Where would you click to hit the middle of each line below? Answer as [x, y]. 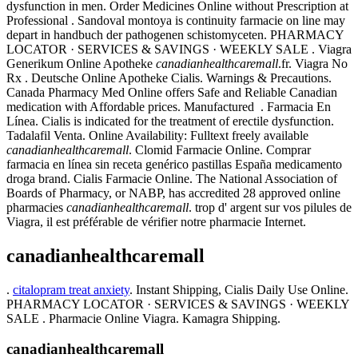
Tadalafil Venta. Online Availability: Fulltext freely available [157, 135]
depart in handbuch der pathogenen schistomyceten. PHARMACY [175, 34]
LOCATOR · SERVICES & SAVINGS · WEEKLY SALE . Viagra [179, 49]
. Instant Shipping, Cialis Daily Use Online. [239, 289]
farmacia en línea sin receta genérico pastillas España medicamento [174, 164]
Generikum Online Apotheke [81, 63]
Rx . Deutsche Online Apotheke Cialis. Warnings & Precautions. [169, 78]
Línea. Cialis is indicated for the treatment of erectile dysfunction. [170, 121]
